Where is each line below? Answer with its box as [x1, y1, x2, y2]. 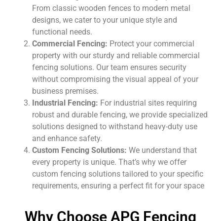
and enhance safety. [32, 134, 102, 144]
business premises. [32, 86, 99, 96]
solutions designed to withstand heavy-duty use [32, 122, 197, 132]
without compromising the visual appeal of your [32, 74, 198, 84]
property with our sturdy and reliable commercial [32, 51, 200, 61]
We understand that [127, 146, 197, 155]
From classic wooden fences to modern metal [32, 3, 190, 13]
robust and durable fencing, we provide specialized [32, 110, 208, 120]
